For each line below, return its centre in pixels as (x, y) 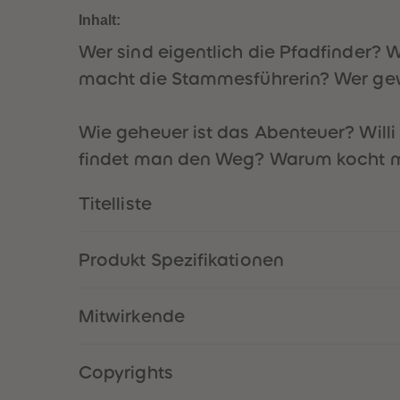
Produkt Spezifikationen (181, 260)
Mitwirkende (132, 316)
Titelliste (115, 204)
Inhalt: (100, 20)
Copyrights (126, 372)
